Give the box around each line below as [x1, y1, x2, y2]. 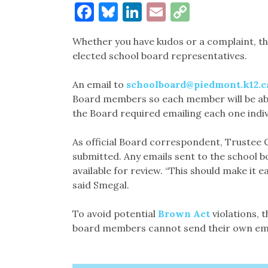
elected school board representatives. [72, 50, 247, 62]
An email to [72, 78, 126, 91]
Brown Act [157, 208, 210, 220]
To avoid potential [72, 208, 158, 220]
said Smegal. [72, 179, 129, 191]
